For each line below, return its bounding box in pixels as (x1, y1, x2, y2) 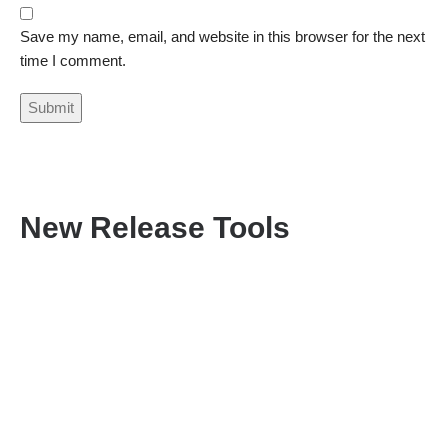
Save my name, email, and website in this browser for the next (20, 27, 425, 45)
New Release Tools (20, 210, 290, 244)
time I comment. (20, 51, 126, 69)
